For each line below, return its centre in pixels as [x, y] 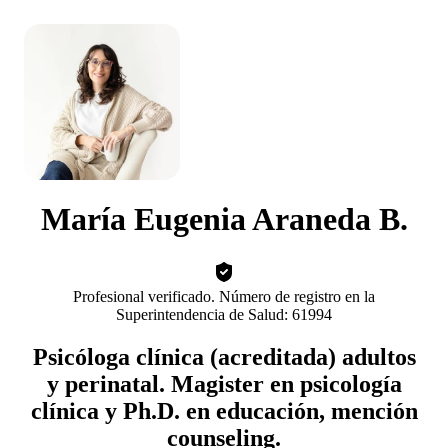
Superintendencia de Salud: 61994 [224, 314]
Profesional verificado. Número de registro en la [224, 296]
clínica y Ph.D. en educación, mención [224, 410]
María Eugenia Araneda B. [224, 219]
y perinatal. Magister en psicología [224, 383]
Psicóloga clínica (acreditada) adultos [224, 356]
